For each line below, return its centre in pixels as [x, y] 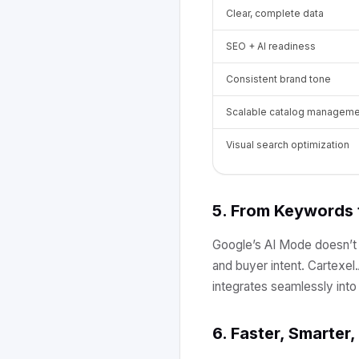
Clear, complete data [275, 13]
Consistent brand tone [278, 79]
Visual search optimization [288, 145]
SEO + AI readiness [271, 46]
